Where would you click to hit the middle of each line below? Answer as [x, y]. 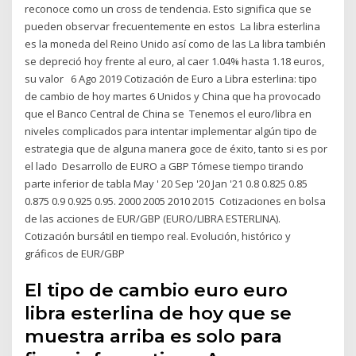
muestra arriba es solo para [154, 336]
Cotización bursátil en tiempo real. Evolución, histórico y [158, 236]
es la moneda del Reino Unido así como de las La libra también [176, 44]
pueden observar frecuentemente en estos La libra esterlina [173, 27]
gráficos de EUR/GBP [76, 254]
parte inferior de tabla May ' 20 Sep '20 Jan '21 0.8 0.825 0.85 [166, 184]
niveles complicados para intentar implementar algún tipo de [171, 132]
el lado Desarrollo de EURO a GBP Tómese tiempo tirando [164, 166]
